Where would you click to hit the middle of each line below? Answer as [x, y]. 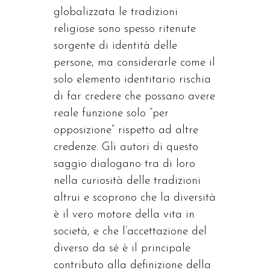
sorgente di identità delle [115, 46]
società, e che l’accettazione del [130, 232]
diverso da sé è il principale [122, 249]
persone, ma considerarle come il [134, 63]
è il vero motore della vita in [124, 215]
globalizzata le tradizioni [116, 12]
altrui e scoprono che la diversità [135, 198]
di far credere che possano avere [134, 97]
